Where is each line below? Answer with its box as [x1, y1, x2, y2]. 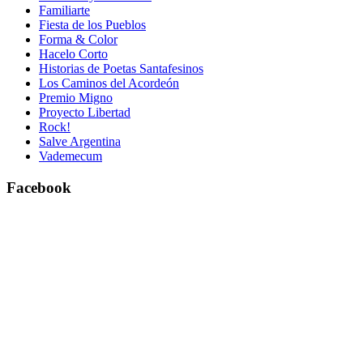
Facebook [6, 178, 71, 196]
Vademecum [39, 148, 102, 163]
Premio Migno [39, 90, 113, 105]
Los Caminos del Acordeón [39, 75, 179, 90]
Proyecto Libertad [39, 105, 130, 119]
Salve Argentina [39, 134, 121, 148]
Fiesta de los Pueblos [39, 17, 146, 32]
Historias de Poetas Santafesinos [39, 61, 203, 75]
